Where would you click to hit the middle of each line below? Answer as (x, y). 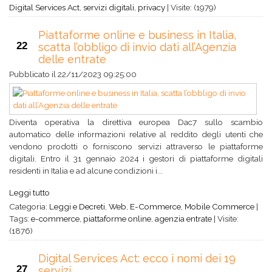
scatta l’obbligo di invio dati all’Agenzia (137, 47)
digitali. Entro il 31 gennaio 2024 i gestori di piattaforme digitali (136, 158)
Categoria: (29, 206)
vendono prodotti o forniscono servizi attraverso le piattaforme (136, 146)
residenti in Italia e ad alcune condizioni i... (86, 171)
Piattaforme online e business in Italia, (137, 35)
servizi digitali (109, 7)
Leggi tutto (29, 192)
